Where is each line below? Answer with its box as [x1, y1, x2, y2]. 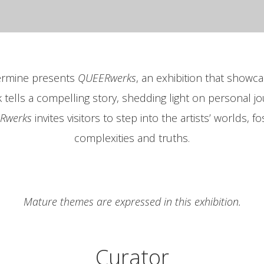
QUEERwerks [77, 71, 136, 85]
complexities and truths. [74, 131, 190, 146]
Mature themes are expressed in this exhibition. [23, 194, 241, 209]
